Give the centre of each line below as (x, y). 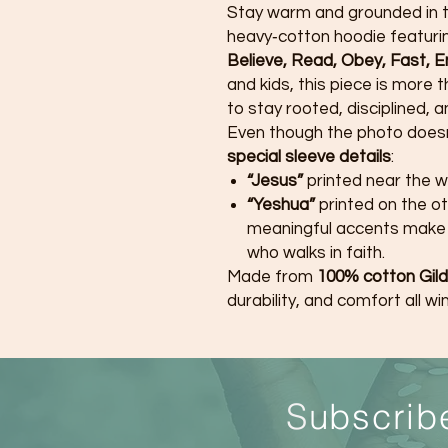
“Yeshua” (281, 205)
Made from (272, 277)
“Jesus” (275, 181)
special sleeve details (309, 157)
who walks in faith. (316, 253)
